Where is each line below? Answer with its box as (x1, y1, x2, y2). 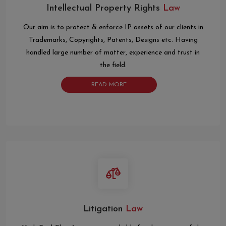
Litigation (83, 204, 123, 214)
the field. (99, 62, 127, 70)
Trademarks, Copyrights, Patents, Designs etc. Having (28, 36, 198, 44)
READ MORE (91, 82, 127, 88)
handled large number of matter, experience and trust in (26, 49, 200, 57)
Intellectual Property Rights (46, 4, 160, 14)
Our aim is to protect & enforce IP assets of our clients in (23, 24, 203, 32)
